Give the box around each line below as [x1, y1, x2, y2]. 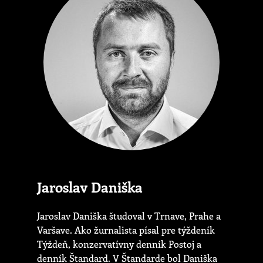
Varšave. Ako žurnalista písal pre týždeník [37, 224, 215, 237]
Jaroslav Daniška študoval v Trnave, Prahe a [37, 210, 221, 222]
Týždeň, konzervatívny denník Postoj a [37, 238, 201, 251]
